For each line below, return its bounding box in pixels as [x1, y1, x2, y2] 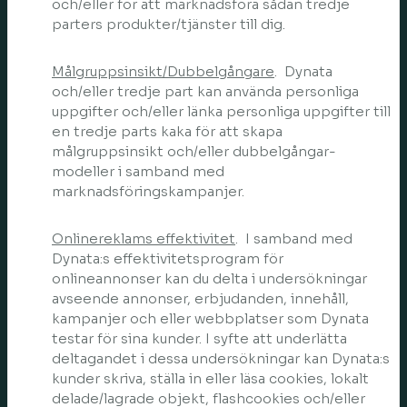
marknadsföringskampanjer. [52, 183, 248, 200]
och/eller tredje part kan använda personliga [52, 83, 359, 100]
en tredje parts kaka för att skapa [52, 123, 283, 140]
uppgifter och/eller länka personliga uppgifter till [52, 103, 391, 120]
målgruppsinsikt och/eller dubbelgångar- [52, 143, 336, 160]
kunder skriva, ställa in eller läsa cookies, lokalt [52, 370, 369, 387]
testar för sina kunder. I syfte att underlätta [52, 330, 347, 347]
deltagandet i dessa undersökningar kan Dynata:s [52, 350, 390, 367]
